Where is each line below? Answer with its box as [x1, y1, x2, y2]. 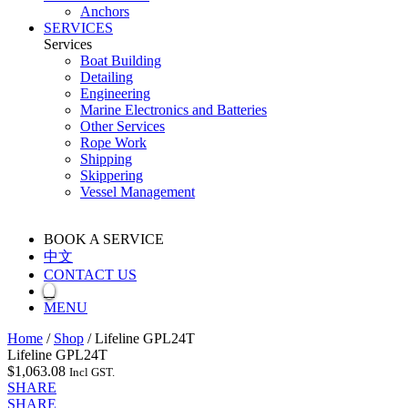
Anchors [80, 3, 129, 19]
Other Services [80, 117, 165, 134]
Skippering [80, 167, 143, 183]
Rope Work [80, 134, 147, 150]
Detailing [80, 68, 133, 85]
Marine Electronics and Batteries [80, 101, 267, 117]
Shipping [80, 150, 132, 167]
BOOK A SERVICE [44, 230, 164, 247]
